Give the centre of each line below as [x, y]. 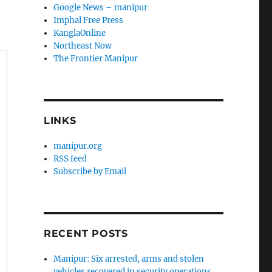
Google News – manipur [101, 8]
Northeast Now [83, 46]
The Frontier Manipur [96, 59]
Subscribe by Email [90, 172]
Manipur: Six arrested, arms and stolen [129, 259]
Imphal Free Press [89, 21]
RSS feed [70, 159]
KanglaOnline [80, 33]
